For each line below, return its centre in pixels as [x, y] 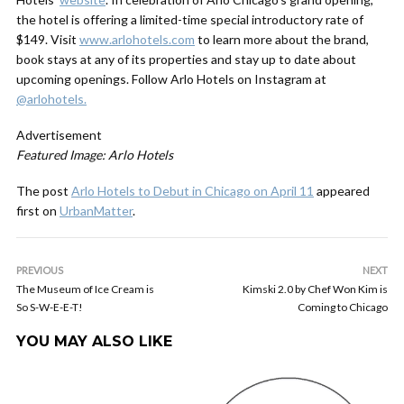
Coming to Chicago [343, 307]
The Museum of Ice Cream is [85, 289]
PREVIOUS [40, 270]
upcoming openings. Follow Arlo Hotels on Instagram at [171, 79]
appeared [342, 191]
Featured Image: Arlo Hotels [95, 155]
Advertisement [59, 135]
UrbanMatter [96, 211]
